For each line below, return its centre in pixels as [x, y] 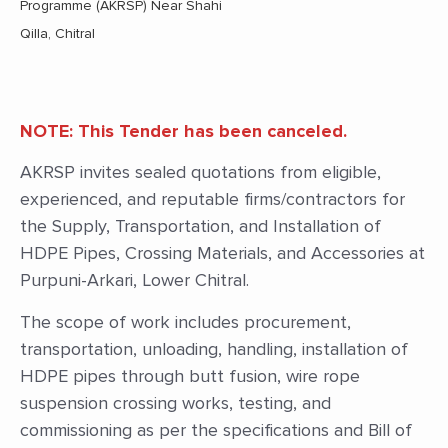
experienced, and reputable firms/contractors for [212, 199]
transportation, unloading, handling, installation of [214, 348]
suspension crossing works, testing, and [175, 402]
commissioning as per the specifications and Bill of [216, 429]
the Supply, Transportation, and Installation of [200, 226]
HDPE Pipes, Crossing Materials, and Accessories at [222, 253]
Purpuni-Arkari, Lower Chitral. [137, 280]
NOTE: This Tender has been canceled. [183, 131]
